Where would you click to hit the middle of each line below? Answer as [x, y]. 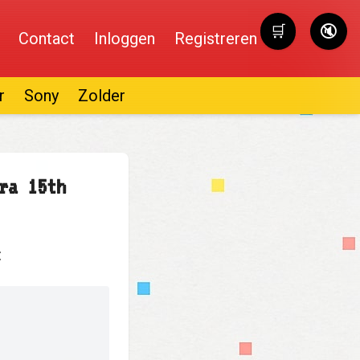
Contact [47, 39]
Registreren [216, 39]
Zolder [102, 96]
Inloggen [125, 39]
